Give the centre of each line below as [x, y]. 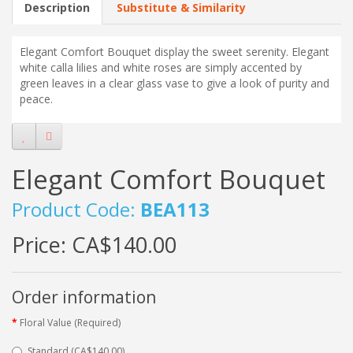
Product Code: [76, 209]
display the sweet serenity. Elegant [240, 52]
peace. [36, 99]
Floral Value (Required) [70, 323]
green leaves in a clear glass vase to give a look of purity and [175, 83]
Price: [42, 245]
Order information [84, 297]
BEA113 [175, 209]
